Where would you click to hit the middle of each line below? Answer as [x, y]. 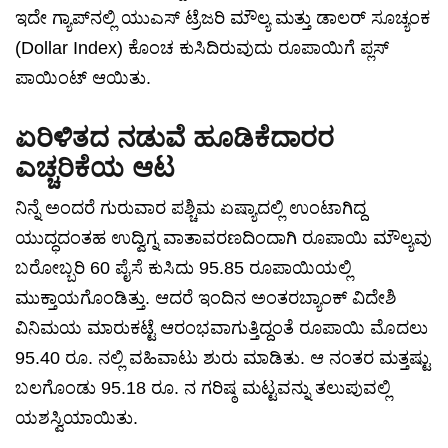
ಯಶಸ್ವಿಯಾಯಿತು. [76, 418]
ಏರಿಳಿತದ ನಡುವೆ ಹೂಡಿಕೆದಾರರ [174, 138]
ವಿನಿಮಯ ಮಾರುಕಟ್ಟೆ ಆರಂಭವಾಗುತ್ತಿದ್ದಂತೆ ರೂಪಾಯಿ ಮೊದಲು [221, 328]
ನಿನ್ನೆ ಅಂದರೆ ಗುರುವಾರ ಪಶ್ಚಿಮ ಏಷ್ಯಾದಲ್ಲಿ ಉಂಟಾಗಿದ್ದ [190, 208]
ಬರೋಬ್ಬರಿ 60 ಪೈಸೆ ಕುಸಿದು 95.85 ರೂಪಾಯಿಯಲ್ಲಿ [183, 268]
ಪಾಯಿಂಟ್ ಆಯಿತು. [83, 78]
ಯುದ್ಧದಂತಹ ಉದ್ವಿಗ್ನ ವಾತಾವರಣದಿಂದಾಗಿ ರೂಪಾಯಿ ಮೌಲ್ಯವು [223, 238]
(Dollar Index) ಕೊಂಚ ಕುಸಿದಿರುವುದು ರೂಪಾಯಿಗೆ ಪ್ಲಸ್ [202, 48]
